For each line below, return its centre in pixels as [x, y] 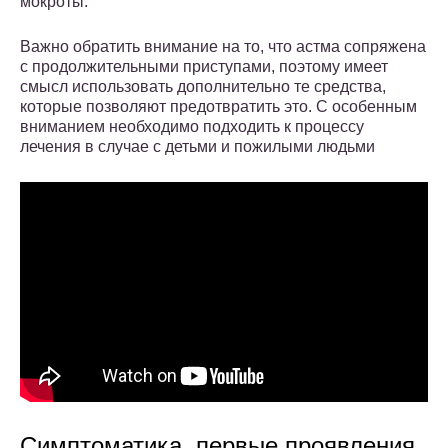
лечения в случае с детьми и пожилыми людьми [197, 147]
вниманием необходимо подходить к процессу [192, 127]
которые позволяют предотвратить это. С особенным [218, 107]
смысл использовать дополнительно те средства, [203, 87]
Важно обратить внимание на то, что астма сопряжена [223, 47]
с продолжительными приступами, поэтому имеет [204, 67]
